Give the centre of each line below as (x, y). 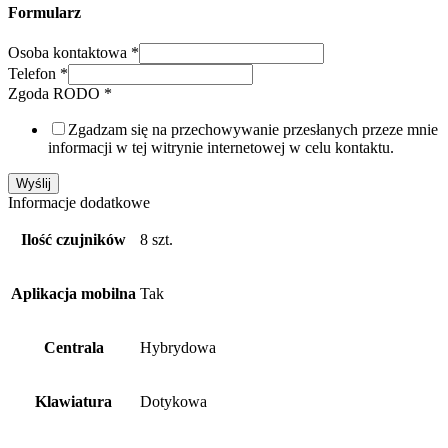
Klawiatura (73, 402)
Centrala (73, 348)
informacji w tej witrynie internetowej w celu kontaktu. (221, 148)
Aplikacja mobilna (73, 294)
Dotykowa (173, 402)
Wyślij (33, 184)
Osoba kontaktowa (69, 53)
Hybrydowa (178, 348)
